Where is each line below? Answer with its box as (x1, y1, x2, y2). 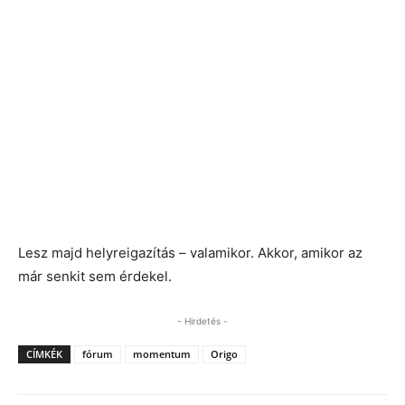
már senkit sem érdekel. (18, 268, 172, 285)
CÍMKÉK (26, 347, 62, 361)
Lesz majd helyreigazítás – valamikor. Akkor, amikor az (18, 244, 363, 261)
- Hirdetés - (177, 316, 228, 326)
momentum (133, 347, 191, 361)
